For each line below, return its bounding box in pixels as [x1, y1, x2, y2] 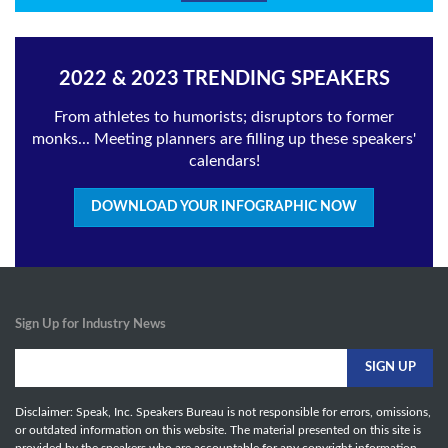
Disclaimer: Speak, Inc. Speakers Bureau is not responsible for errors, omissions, [15, 405, 431, 418]
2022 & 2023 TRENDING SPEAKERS [58, 68, 390, 89]
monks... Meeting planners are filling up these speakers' [32, 130, 416, 147]
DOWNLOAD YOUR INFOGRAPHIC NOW [91, 199, 357, 214]
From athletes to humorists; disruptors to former [54, 108, 394, 125]
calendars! [188, 152, 260, 169]
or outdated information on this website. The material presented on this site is [15, 423, 421, 436]
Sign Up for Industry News [15, 317, 166, 331]
